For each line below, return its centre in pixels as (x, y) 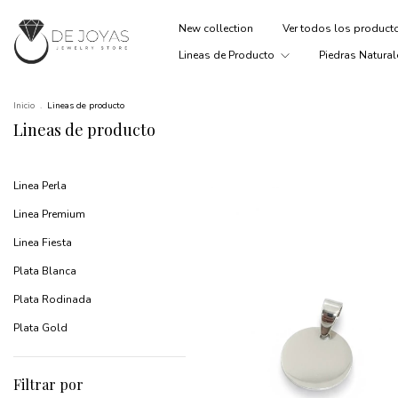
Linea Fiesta (43, 242)
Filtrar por (48, 384)
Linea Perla (40, 185)
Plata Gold (40, 327)
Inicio (24, 105)
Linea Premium (49, 214)
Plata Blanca (45, 271)
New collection (215, 28)
